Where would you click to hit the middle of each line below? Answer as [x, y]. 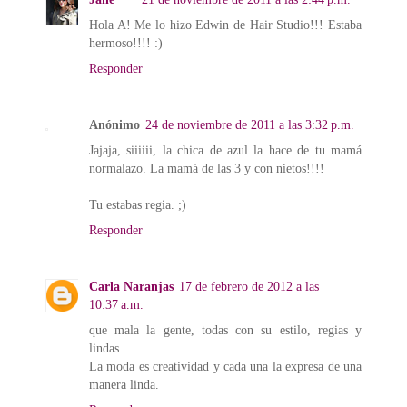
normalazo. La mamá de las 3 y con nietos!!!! [207, 168]
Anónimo [114, 124]
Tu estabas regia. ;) [138, 204]
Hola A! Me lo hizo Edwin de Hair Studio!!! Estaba [225, 24]
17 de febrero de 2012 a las [249, 286]
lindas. [106, 347]
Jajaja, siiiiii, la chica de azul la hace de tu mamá [225, 149]
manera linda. [124, 384]
